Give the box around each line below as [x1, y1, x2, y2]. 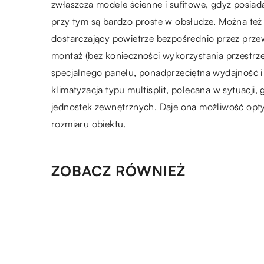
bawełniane [125, 223, 178, 236]
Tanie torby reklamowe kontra [125, 212, 262, 224]
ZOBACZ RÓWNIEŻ [51, 161, 186, 180]
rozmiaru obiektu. [51, 117, 126, 130]
